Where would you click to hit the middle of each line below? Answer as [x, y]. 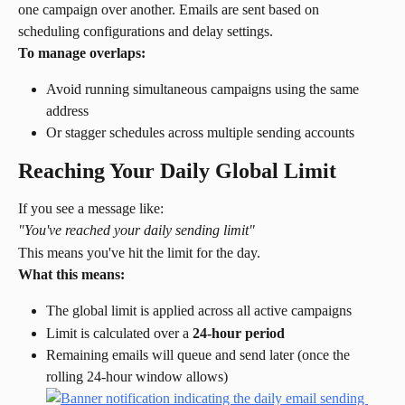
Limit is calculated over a [119, 333]
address [67, 111]
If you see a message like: [91, 208]
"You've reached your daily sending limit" [137, 231]
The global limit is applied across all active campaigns [199, 311]
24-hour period [239, 333]
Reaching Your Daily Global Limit [177, 170]
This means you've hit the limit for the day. [139, 252]
